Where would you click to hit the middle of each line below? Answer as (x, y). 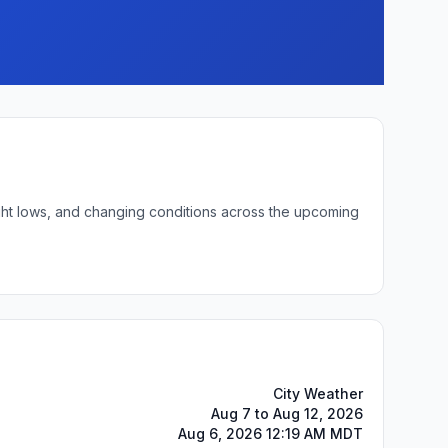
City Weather (318, 393)
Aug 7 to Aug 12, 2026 (287, 413)
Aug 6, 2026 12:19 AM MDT (270, 433)
